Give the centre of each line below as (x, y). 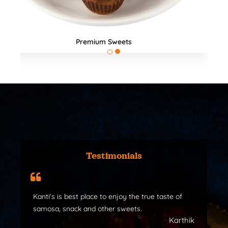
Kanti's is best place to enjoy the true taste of (108, 196)
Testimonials (114, 155)
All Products (104, 41)
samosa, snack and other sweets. (88, 208)
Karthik (182, 220)
